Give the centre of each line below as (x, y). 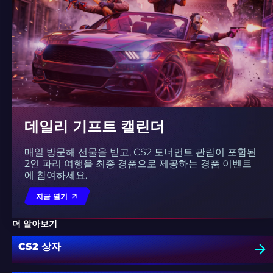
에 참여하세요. (56, 175)
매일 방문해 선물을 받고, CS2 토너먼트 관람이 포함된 (140, 152)
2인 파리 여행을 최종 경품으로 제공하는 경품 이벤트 (138, 164)
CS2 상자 (40, 247)
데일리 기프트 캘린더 (94, 127)
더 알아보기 (35, 223)
